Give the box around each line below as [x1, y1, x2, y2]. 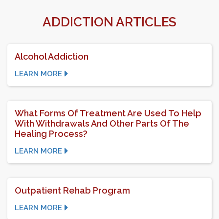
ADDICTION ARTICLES [43, 15, 176, 30]
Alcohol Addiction [15, 51, 88, 62]
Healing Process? [15, 129, 88, 139]
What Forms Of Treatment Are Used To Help [15, 108, 201, 119]
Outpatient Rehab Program [15, 185, 130, 196]
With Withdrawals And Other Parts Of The [15, 118, 189, 129]
